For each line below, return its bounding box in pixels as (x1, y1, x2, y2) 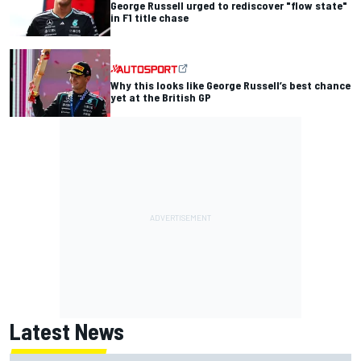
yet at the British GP (110, 90, 211, 105)
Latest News (10, 317, 124, 345)
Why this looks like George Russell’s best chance (110, 78, 351, 93)
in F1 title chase (110, 10, 189, 24)
